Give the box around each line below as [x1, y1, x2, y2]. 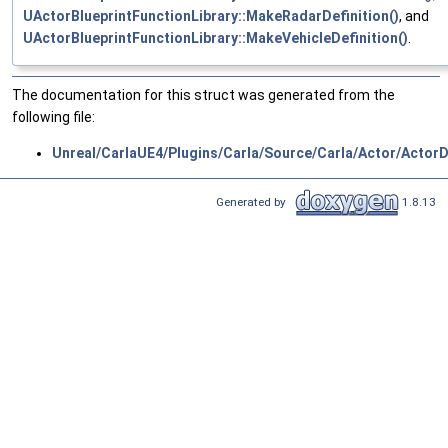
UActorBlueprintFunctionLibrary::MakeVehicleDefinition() [23, 29, 408, 46]
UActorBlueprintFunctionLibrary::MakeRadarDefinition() [23, 7, 399, 24]
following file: [12, 108, 95, 125]
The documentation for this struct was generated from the [12, 86, 395, 103]
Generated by [216, 194, 292, 209]
